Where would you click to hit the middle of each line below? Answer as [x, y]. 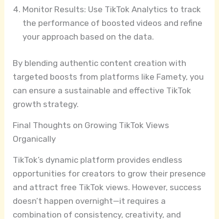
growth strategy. [46, 104]
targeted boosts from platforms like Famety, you [109, 77]
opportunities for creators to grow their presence [109, 173]
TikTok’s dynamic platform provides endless [98, 160]
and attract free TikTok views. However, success [107, 187]
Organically [34, 139]
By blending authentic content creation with [100, 63]
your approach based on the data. [88, 37]
